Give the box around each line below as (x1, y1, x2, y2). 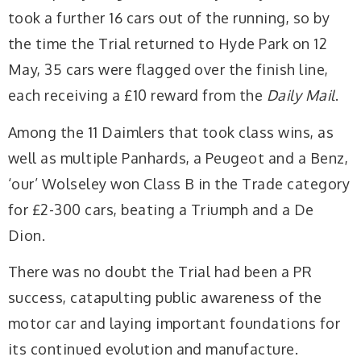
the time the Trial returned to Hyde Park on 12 (8, 35, 328, 53)
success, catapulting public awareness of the (8, 288, 322, 307)
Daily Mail (266, 86, 335, 105)
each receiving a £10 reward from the (8, 86, 267, 105)
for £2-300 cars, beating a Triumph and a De (8, 200, 314, 218)
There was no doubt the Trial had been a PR (8, 263, 313, 281)
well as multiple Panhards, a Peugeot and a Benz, (8, 148, 349, 167)
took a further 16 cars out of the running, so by (8, 9, 330, 27)
